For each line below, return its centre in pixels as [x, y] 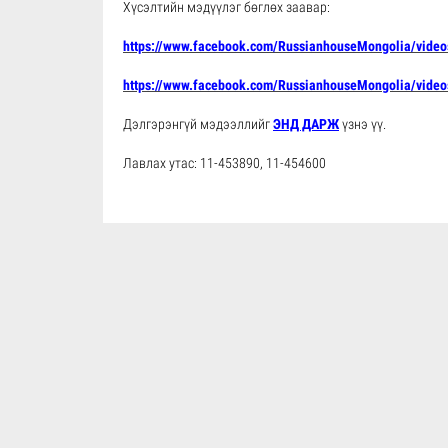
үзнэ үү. [362, 124]
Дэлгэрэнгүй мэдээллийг [198, 124]
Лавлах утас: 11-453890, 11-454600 [224, 163]
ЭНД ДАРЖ [306, 124]
